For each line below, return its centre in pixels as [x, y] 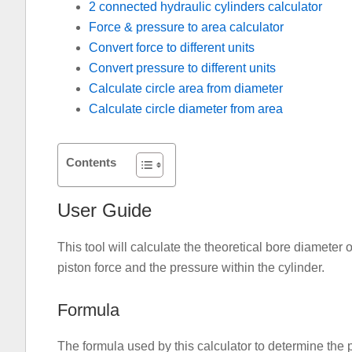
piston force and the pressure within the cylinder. [191, 268]
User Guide [104, 210]
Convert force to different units [172, 48]
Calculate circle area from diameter [186, 88]
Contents [91, 162]
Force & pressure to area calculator [186, 27]
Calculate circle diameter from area [186, 109]
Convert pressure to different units [182, 68]
